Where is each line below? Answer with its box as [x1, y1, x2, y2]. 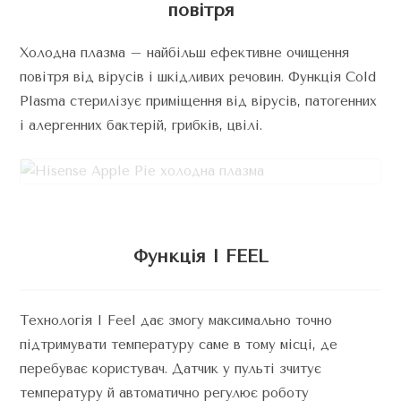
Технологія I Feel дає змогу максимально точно [20, 312, 333, 328]
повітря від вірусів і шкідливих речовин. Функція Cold [20, 69, 377, 85]
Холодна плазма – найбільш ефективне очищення [20, 45, 350, 61]
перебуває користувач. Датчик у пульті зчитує [20, 361, 322, 377]
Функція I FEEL [132, 245, 269, 267]
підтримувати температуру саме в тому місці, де [20, 337, 338, 353]
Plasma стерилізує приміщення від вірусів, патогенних [20, 93, 378, 109]
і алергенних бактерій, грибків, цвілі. [20, 117, 263, 133]
